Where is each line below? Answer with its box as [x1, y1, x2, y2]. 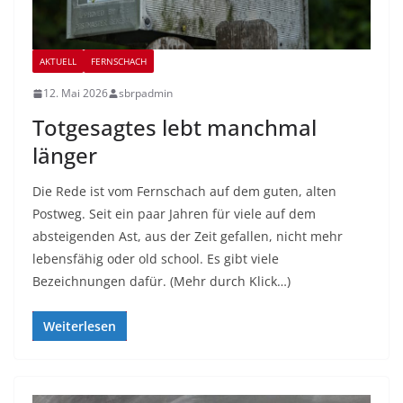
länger [32, 140, 97, 171]
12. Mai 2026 [43, 85, 108, 102]
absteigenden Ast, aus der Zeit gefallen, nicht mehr [32, 228, 343, 246]
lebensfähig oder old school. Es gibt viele [32, 250, 279, 268]
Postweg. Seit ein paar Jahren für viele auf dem [32, 205, 316, 223]
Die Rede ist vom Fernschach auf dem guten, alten [32, 183, 336, 201]
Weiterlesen [43, 318, 116, 336]
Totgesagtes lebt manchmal [32, 112, 317, 143]
